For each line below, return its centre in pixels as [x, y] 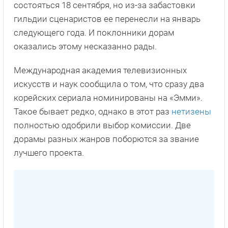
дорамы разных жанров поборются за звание [106, 139]
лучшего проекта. [49, 152]
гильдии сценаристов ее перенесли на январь [107, 19]
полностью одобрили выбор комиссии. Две [102, 125]
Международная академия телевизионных [100, 70]
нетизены [191, 111]
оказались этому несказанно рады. [85, 46]
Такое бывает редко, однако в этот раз [93, 111]
